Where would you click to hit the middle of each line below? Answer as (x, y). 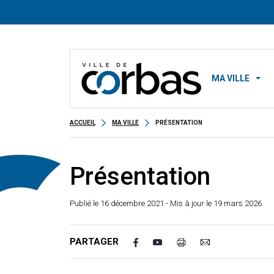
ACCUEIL (83, 123)
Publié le (85, 203)
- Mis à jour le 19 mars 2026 (213, 203)
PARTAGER (94, 242)
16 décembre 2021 (132, 203)
